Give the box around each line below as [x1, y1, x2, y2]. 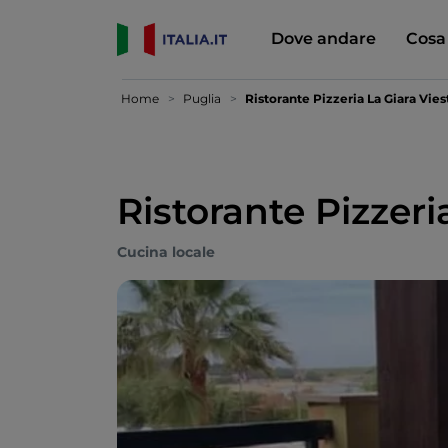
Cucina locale [117, 243, 215, 261]
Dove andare [270, 28, 376, 48]
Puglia [183, 91, 221, 106]
